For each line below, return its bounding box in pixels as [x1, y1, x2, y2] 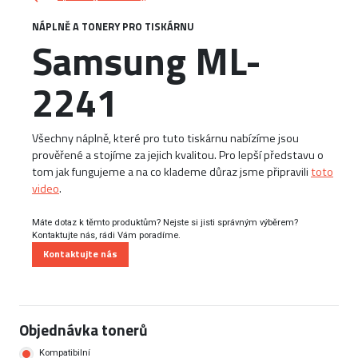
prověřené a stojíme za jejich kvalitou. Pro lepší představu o [32, 145, 324, 164]
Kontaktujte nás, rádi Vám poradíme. [32, 229, 181, 241]
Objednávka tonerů [19, 317, 148, 341]
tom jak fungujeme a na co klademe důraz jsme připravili [32, 162, 311, 181]
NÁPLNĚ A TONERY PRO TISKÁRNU [32, 18, 194, 34]
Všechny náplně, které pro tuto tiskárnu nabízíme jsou [32, 129, 299, 147]
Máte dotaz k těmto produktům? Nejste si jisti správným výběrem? [32, 217, 298, 228]
